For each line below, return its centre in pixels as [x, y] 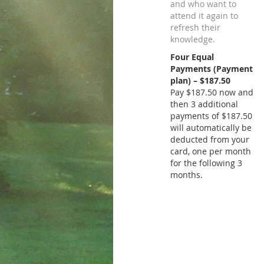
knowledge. [193, 39]
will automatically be [211, 127]
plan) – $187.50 [200, 80]
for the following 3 [206, 163]
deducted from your [210, 139]
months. [187, 174]
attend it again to [204, 15]
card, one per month [211, 151]
